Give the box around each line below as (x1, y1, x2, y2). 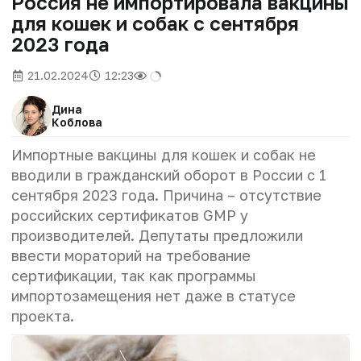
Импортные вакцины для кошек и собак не (11, 145, 316, 164)
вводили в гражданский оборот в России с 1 (11, 165, 326, 184)
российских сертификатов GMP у (11, 205, 248, 224)
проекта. (11, 306, 74, 325)
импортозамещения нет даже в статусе (11, 286, 296, 305)
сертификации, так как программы (11, 266, 256, 284)
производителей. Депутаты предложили (11, 226, 303, 244)
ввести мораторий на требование (11, 246, 251, 264)
